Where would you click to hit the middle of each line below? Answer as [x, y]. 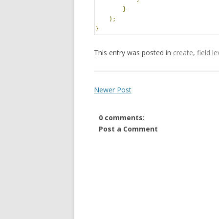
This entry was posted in [133, 53]
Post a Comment [128, 129]
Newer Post [113, 90]
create [183, 53]
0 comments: [122, 118]
